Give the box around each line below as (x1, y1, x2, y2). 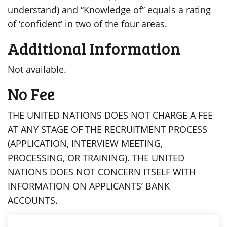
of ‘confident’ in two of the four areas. (8, 18, 167, 30)
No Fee (8, 83, 55, 105)
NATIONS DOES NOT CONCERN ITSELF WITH (8, 166, 196, 178)
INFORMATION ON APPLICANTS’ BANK (8, 180, 170, 192)
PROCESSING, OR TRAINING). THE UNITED (8, 152, 184, 164)
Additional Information (8, 37, 180, 59)
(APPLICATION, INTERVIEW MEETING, (8, 137, 163, 149)
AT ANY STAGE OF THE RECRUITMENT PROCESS (8, 123, 207, 135)
